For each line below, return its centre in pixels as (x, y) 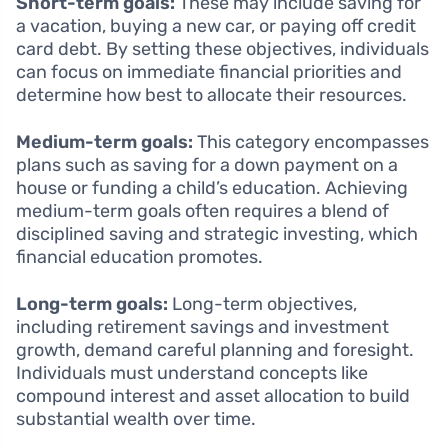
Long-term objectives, (262, 304)
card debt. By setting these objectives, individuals (222, 49)
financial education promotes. (139, 257)
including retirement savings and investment (202, 327)
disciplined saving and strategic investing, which (217, 234)
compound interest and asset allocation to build (213, 396)
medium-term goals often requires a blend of (202, 211)
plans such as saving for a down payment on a (207, 165)
